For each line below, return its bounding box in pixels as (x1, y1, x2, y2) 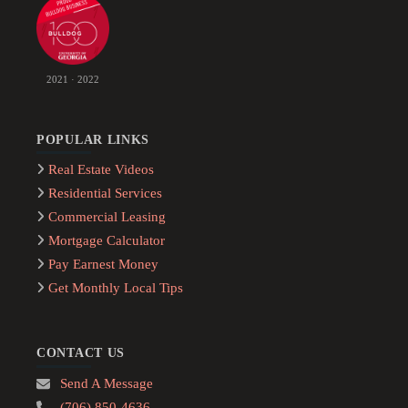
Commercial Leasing (48, 209, 167, 225)
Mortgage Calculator (48, 233, 166, 249)
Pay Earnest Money (48, 257, 159, 272)
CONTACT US (36, 346, 125, 361)
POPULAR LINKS (36, 132, 150, 147)
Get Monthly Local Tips (48, 280, 184, 296)
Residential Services (48, 186, 163, 201)
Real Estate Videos (48, 162, 155, 178)
